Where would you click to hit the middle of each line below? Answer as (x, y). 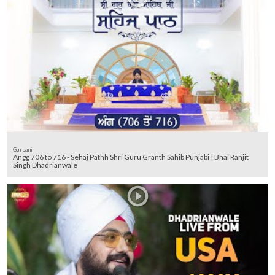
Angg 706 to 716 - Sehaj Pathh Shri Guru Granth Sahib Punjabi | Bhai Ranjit (22, 157)
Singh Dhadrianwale (45, 165)
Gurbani (23, 149)
